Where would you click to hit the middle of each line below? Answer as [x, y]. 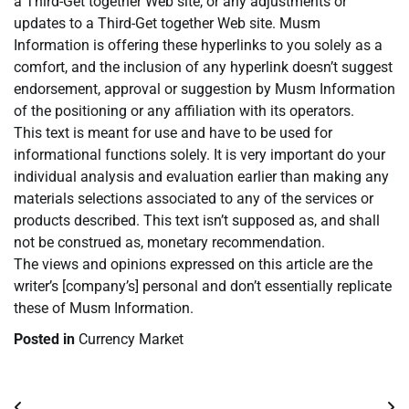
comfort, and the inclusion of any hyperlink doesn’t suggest [203, 68]
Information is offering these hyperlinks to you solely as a [198, 46]
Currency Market [131, 340]
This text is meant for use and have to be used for [173, 133]
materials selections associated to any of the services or [194, 199]
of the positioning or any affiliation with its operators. [184, 111]
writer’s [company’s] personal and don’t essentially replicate [203, 287]
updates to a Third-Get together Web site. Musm [167, 24]
